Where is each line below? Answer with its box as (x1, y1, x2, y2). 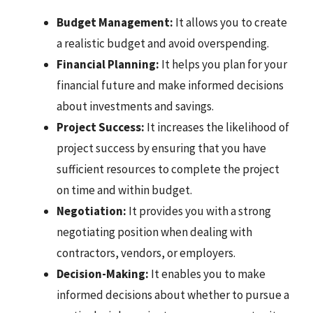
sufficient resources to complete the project (57, 161, 279, 177)
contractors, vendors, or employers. (57, 245, 235, 261)
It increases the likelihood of (145, 119, 289, 135)
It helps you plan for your (159, 56, 287, 72)
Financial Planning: (57, 56, 159, 72)
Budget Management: (57, 14, 173, 30)
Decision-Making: (57, 265, 149, 282)
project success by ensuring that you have (57, 140, 266, 156)
